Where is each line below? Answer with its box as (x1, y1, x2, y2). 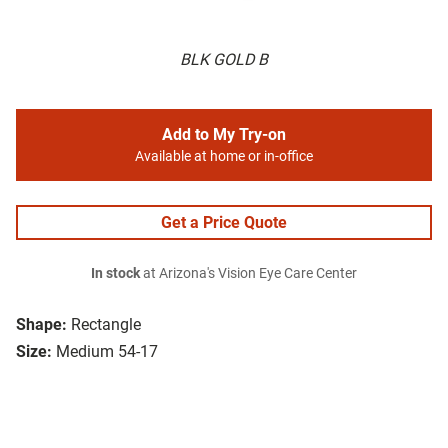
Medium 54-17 (56, 342, 158, 362)
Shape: (16, 315, 67, 335)
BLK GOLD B (180, 50, 268, 70)
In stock (91, 265, 140, 283)
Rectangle (71, 315, 141, 335)
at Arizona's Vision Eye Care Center (140, 265, 357, 283)
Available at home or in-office (135, 148, 313, 166)
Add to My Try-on (162, 125, 286, 145)
